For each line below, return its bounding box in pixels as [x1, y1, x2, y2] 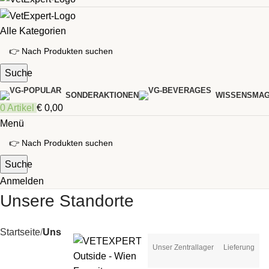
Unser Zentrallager [153, 243, 214, 252]
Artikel [7, 102, 34, 113]
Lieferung [223, 243, 255, 252]
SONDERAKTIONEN [65, 91, 139, 100]
